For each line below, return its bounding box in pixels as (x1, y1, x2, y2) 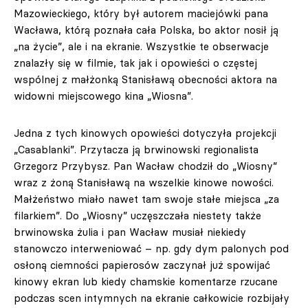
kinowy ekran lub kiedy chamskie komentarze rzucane (14, 275, 278, 288)
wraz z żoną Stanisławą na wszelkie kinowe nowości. (14, 176, 274, 189)
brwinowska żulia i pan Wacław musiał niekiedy (14, 225, 246, 239)
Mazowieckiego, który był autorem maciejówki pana (14, 7, 268, 20)
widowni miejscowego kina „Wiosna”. (14, 89, 197, 102)
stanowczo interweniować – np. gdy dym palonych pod (14, 242, 289, 255)
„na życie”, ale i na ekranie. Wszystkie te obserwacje (14, 40, 269, 53)
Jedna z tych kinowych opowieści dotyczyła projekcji (14, 126, 276, 140)
